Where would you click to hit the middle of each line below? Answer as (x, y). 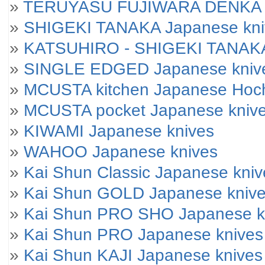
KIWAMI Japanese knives (119, 131)
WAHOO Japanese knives (121, 151)
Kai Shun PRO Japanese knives (143, 234)
